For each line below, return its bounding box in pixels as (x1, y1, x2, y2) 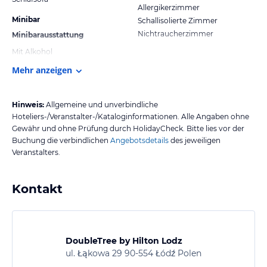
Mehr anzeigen (12, 64, 72, 76)
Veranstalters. (12, 147, 60, 157)
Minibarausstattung (12, 30, 83, 39)
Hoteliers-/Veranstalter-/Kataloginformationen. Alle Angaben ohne (12, 111, 249, 121)
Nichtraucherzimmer (138, 29, 213, 38)
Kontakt (12, 181, 63, 196)
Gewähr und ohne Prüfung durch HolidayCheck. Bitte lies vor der (12, 123, 244, 133)
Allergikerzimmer (138, 2, 200, 12)
